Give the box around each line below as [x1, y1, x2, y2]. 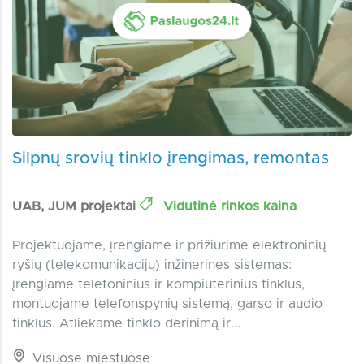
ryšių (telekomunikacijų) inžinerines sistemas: [12, 258, 292, 272]
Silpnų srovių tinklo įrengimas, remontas [12, 150, 329, 167]
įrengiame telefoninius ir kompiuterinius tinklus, [12, 278, 305, 292]
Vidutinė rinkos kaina [159, 200, 297, 214]
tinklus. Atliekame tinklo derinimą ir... [12, 317, 240, 331]
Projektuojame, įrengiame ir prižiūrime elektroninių [12, 239, 326, 253]
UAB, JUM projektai [12, 200, 140, 214]
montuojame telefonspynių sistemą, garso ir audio [12, 297, 323, 311]
